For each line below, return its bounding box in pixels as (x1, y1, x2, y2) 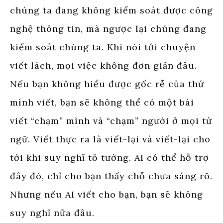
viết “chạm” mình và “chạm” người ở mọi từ (10, 114, 212, 126)
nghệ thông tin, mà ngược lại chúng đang (10, 22, 207, 34)
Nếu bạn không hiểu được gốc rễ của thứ (10, 78, 204, 90)
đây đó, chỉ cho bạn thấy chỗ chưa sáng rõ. (10, 170, 213, 182)
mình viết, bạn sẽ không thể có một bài (10, 96, 194, 108)
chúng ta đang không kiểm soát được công (10, 4, 213, 16)
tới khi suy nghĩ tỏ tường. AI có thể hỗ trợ (10, 151, 209, 163)
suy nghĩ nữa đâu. (10, 207, 95, 219)
